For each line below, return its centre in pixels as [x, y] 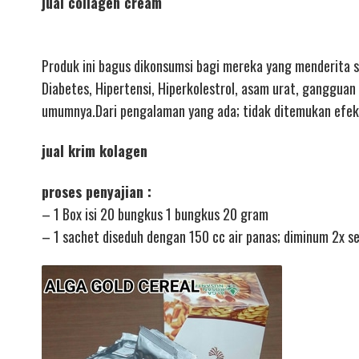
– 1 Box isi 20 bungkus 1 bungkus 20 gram [155, 214]
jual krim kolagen [95, 151]
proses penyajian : [97, 191]
